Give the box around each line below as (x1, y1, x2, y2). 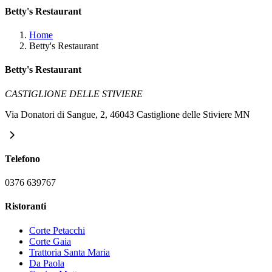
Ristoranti (5, 201, 46, 212)
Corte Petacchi (29, 225, 85, 236)
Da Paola (29, 257, 64, 268)
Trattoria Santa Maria (29, 246, 110, 257)
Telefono (5, 153, 40, 164)
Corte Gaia (29, 236, 71, 246)
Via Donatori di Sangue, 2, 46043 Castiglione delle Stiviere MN (5, 109, 250, 120)
